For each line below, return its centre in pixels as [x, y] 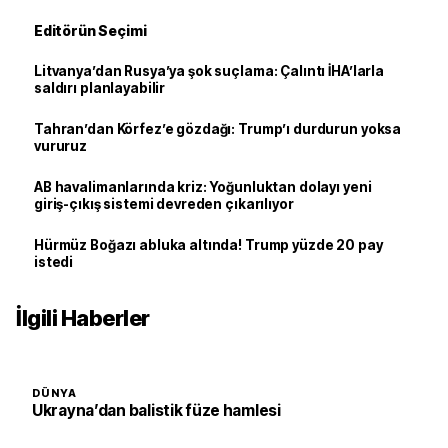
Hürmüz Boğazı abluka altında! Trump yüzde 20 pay [208, 245]
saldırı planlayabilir [100, 88]
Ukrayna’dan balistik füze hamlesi [156, 410]
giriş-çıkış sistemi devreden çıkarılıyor [164, 204]
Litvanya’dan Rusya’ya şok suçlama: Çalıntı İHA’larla [209, 71]
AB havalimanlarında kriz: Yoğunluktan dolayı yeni [203, 187]
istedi [54, 262]
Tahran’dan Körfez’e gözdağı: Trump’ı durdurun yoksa [218, 129]
